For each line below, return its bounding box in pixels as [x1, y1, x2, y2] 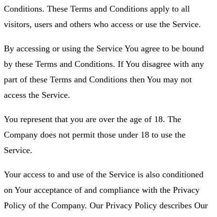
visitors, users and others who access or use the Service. [4, 19, 201, 29]
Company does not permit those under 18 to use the [4, 129, 186, 139]
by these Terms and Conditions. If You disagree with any [4, 59, 204, 69]
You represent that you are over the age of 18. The [4, 114, 181, 124]
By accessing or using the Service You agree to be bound [4, 43, 204, 53]
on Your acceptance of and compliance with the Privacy [4, 185, 200, 195]
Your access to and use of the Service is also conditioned [4, 169, 203, 179]
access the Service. [4, 90, 70, 100]
